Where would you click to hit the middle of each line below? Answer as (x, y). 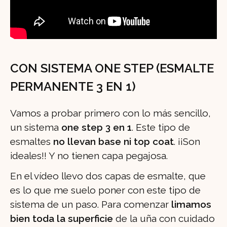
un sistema (34, 127)
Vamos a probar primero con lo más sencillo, (110, 113)
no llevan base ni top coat (113, 142)
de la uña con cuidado (164, 219)
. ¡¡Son (187, 142)
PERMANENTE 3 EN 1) (73, 87)
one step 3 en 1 (95, 127)
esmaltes (32, 142)
